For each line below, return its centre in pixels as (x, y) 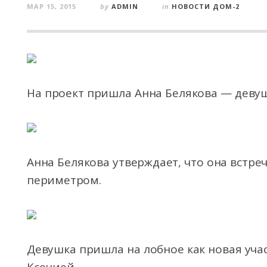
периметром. (64, 180)
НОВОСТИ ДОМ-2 (206, 6)
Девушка (52, 249)
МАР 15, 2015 (52, 6)
